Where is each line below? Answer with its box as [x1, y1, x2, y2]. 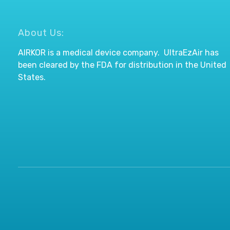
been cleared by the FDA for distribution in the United [18, 60, 226, 70]
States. [18, 72, 46, 83]
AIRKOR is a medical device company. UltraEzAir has [18, 48, 219, 58]
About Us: [18, 27, 64, 39]
